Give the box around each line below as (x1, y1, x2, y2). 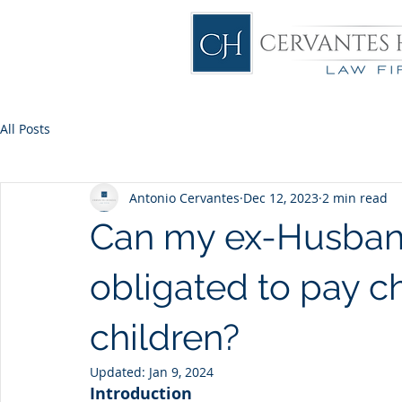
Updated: (90, 363, 149, 380)
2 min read (322, 188, 388, 206)
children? (90, 316, 240, 358)
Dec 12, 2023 (243, 188, 319, 206)
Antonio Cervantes (129, 188, 240, 206)
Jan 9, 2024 (149, 363, 214, 380)
